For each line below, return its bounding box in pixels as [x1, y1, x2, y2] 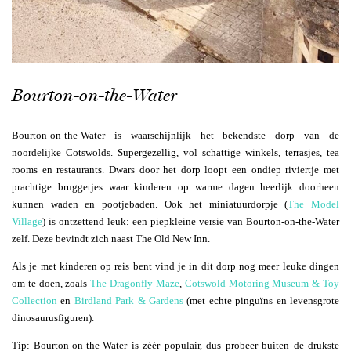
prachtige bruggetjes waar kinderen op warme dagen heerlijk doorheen [12, 181, 339, 194]
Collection [12, 295, 57, 307]
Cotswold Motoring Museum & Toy [184, 277, 340, 290]
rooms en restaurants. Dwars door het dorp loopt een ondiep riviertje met [12, 164, 339, 176]
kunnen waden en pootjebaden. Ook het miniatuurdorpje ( [12, 198, 288, 211]
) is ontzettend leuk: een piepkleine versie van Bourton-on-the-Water [42, 215, 339, 228]
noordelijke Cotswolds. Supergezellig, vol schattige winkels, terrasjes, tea [12, 147, 339, 159]
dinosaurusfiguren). [12, 312, 94, 324]
